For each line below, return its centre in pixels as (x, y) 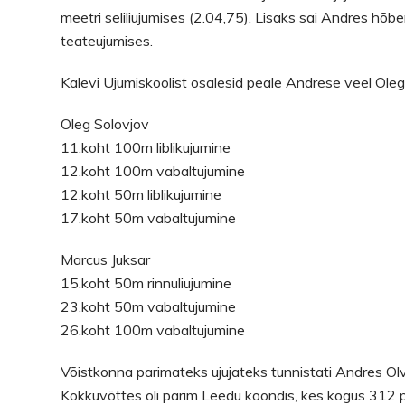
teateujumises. (107, 40)
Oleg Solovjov (105, 123)
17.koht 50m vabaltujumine (149, 217)
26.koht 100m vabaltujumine (153, 330)
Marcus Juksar (106, 259)
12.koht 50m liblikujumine (141, 194)
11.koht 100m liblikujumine (146, 147)
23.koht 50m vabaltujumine (149, 306)
